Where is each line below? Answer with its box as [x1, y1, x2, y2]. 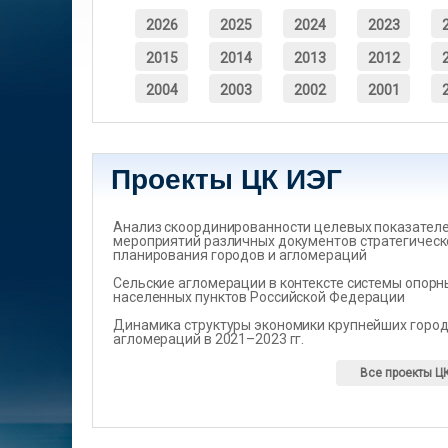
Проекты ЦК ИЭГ [111, 163, 342, 195]
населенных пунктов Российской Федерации [113, 288, 406, 305]
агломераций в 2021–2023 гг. [113, 330, 305, 347]
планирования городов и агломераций [113, 246, 367, 263]
